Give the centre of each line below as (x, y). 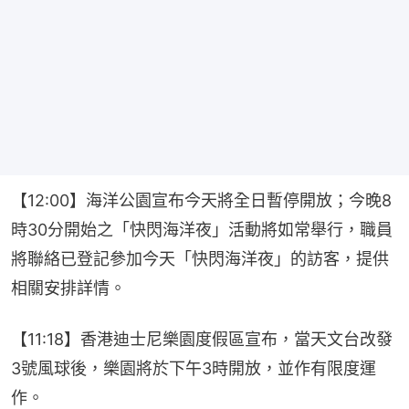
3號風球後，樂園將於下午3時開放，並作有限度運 (194, 368)
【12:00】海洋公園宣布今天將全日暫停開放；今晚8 (201, 200)
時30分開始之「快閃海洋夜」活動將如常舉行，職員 (202, 229)
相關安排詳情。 (68, 288)
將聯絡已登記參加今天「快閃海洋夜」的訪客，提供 (200, 258)
